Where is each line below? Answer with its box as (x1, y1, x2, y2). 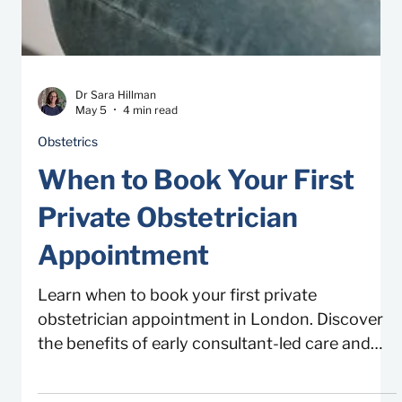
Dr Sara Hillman (75, 116, 156, 130)
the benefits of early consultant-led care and (38, 362, 371, 381)
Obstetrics (38, 162, 98, 178)
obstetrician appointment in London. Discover (38, 337, 383, 357)
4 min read (123, 131, 178, 145)
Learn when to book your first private (38, 313, 317, 333)
